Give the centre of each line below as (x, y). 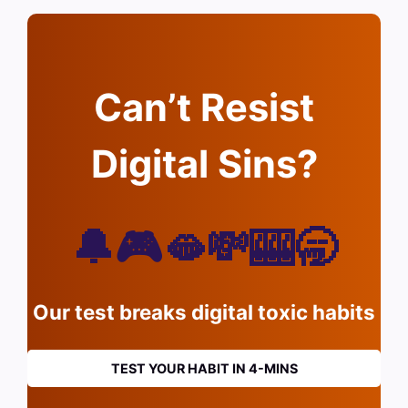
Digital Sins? (204, 163)
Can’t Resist (204, 107)
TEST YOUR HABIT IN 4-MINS (204, 369)
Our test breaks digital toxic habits (204, 311)
